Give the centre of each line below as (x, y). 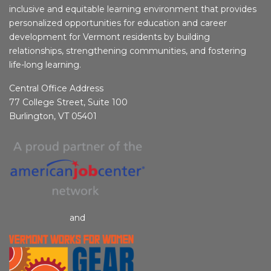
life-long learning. (45, 64)
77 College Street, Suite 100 (68, 102)
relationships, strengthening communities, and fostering (128, 51)
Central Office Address (56, 88)
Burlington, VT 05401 (53, 116)
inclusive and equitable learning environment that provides (133, 9)
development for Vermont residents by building (109, 37)
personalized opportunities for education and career (118, 23)
